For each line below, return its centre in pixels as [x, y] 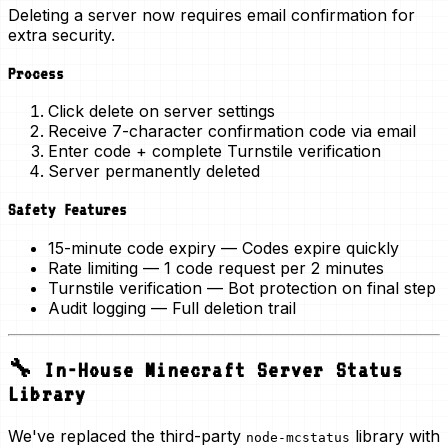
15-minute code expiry [132, 247]
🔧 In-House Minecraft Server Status [205, 369]
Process [36, 73]
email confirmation [317, 14]
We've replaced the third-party [127, 435]
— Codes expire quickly [307, 247]
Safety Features [68, 209]
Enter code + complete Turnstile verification [214, 151]
